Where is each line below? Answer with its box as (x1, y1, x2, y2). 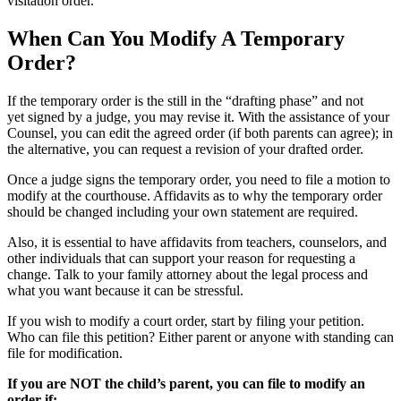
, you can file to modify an (209, 375, 365, 391)
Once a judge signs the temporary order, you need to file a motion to (7, 171, 390, 187)
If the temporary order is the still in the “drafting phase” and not (7, 92, 363, 108)
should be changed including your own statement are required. (7, 203, 358, 219)
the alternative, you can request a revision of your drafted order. (7, 141, 363, 157)
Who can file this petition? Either (7, 328, 196, 345)
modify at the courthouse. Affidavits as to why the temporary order (7, 187, 382, 203)
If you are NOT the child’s (7, 375, 169, 391)
